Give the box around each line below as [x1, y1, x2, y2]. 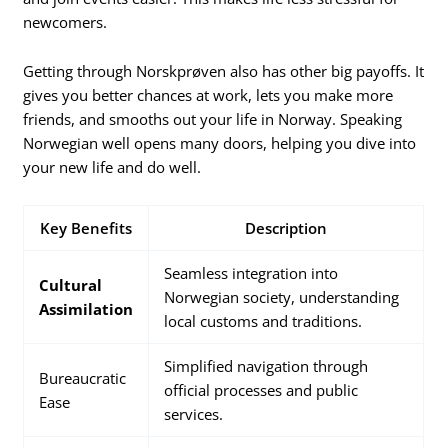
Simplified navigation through [164, 355, 369, 376]
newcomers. [23, 11, 108, 32]
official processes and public [164, 379, 359, 400]
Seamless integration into [164, 262, 339, 283]
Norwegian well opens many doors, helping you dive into [23, 133, 417, 154]
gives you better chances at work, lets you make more [23, 85, 394, 106]
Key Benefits [40, 217, 133, 238]
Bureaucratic [39, 367, 127, 388]
